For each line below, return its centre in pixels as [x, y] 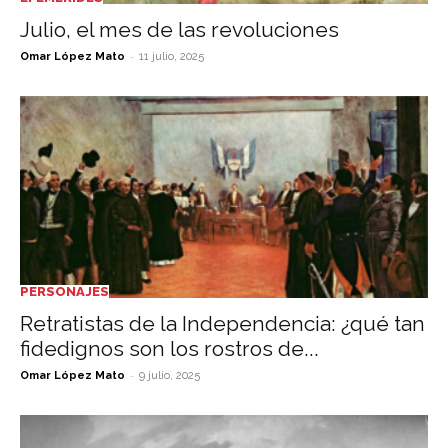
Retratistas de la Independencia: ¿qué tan [222, 323]
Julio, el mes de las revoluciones [179, 30]
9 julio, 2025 [169, 375]
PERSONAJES [64, 291]
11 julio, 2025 [171, 57]
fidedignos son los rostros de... [169, 348]
